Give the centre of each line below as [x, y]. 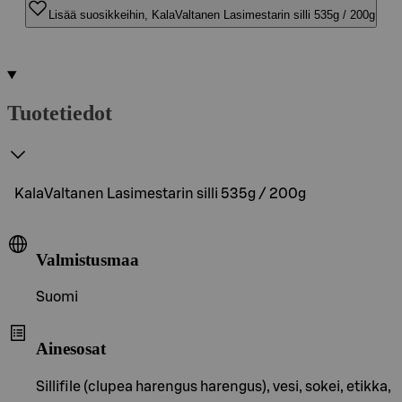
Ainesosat [71, 348]
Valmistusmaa [87, 259]
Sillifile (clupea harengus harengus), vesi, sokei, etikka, [214, 386]
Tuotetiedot [60, 113]
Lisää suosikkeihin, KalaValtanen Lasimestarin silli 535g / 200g [212, 14]
